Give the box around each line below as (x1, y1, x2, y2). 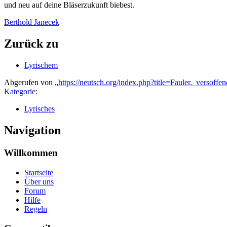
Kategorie (4, 87, 35, 96)
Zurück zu (4, 37, 58, 51)
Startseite (24, 168, 53, 177)
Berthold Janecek (4, 18, 59, 27)
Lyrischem (24, 60, 58, 69)
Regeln (24, 204, 47, 213)
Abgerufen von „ (4, 78, 58, 87)
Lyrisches (24, 104, 55, 113)
